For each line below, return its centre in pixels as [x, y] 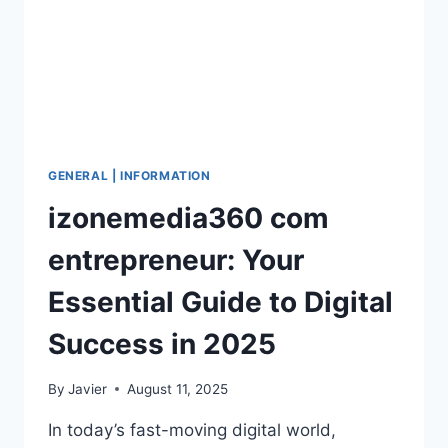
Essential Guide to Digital [220, 302]
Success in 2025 [162, 344]
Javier [88, 388]
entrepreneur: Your [176, 260]
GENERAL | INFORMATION [129, 176]
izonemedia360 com [188, 218]
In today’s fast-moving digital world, [192, 429]
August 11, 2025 [178, 388]
